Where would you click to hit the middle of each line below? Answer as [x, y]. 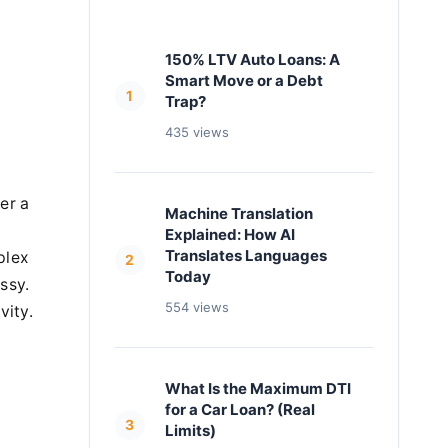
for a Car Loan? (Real [239, 409]
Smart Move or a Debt [243, 80]
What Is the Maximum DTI [257, 388]
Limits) [190, 430]
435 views [196, 132]
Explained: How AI [229, 234]
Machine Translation [238, 213]
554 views [196, 307]
